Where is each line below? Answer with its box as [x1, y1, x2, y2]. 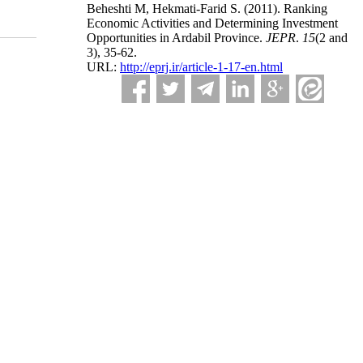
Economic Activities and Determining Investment [87, 16, 338, 30]
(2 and [315, 31, 348, 45]
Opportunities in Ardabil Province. [87, 31, 266, 45]
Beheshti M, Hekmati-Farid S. [87, 2, 244, 15]
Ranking [280, 2, 327, 15]
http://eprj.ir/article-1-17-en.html [120, 60, 283, 74]
